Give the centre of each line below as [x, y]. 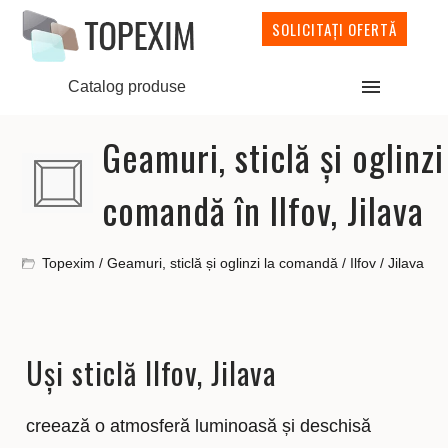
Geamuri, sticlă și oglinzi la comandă [223, 263]
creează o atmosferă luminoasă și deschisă [199, 426]
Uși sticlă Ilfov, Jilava [151, 372]
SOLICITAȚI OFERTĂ [335, 29]
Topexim [69, 263]
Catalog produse [126, 86]
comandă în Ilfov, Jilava [263, 209]
